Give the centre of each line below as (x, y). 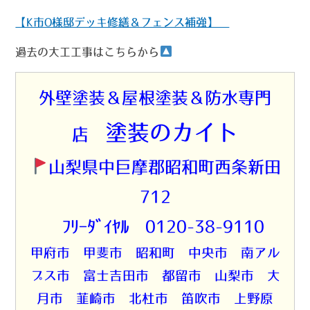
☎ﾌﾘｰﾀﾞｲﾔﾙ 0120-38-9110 (155, 226)
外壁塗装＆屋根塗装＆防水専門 (155, 97)
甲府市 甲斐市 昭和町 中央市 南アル (155, 253)
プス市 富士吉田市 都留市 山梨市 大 (155, 275)
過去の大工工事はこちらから (88, 52)
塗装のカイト (172, 132)
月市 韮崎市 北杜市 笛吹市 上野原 (155, 298)
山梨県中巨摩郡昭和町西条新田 (164, 166)
